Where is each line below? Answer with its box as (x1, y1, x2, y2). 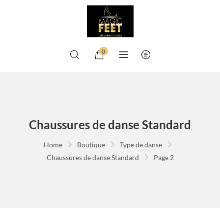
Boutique (77, 140, 105, 149)
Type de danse (119, 140, 162, 149)
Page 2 (153, 153, 174, 162)
